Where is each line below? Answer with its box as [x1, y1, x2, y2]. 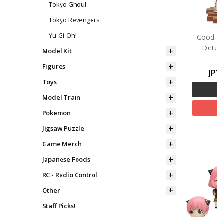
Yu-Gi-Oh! [48, 31, 77, 40]
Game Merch [42, 139, 82, 148]
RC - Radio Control [42, 170, 97, 179]
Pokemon [42, 108, 71, 117]
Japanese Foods [42, 155, 90, 164]
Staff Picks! [42, 201, 76, 210]
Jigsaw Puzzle [42, 124, 84, 133]
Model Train [42, 93, 80, 102]
